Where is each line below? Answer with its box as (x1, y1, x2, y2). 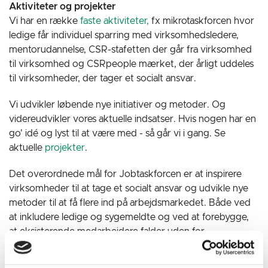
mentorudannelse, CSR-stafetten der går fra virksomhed (9, 45, 252, 54)
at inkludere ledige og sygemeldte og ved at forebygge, (9, 212, 249, 222)
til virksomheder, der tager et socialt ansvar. (9, 74, 199, 83)
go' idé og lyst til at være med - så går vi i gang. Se (9, 129, 226, 138)
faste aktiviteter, (80, 16, 149, 26)
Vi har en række (9, 16, 80, 26)
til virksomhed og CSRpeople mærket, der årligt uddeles (9, 59, 254, 69)
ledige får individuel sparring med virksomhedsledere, (9, 31, 239, 40)
